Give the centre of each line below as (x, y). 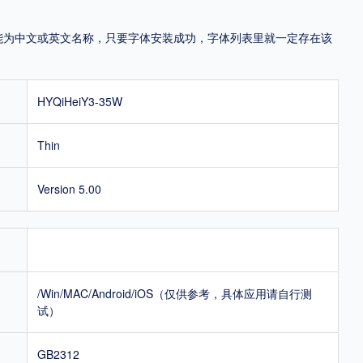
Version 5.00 (69, 188)
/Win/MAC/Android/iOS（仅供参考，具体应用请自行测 (175, 293)
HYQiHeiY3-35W (80, 101)
